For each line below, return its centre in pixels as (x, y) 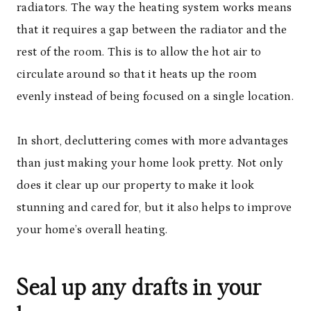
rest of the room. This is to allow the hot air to (139, 52)
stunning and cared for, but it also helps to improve (154, 208)
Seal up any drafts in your (140, 288)
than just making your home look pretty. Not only (150, 163)
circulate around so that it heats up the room (137, 75)
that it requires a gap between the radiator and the (152, 30)
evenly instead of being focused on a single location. (155, 97)
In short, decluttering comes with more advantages (153, 141)
